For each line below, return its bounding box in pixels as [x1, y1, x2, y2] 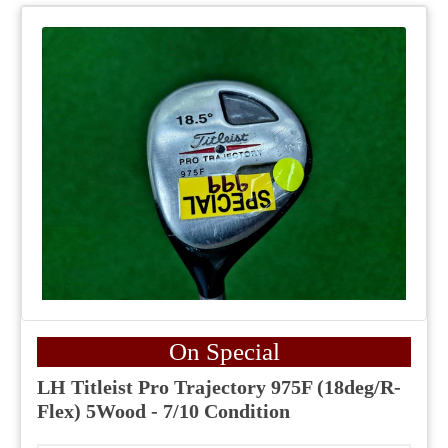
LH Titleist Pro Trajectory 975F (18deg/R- [37, 376, 401, 399]
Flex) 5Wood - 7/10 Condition [37, 400, 290, 423]
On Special [168, 338, 280, 366]
